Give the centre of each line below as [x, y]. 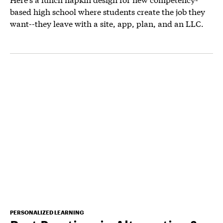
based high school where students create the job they [108, 11]
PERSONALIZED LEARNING [47, 212]
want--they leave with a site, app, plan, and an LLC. [107, 23]
